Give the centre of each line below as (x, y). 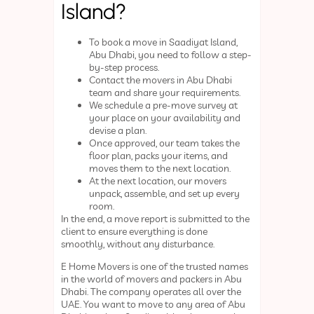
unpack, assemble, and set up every (165, 193)
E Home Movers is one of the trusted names (155, 267)
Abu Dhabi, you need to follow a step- (171, 54)
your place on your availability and (165, 117)
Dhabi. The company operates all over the (151, 292)
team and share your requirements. (166, 92)
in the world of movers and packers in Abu (152, 279)
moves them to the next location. (161, 168)
